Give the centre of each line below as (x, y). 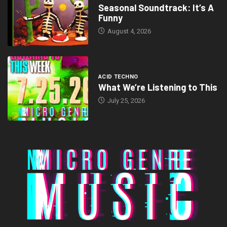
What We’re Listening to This (158, 87)
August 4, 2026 (128, 31)
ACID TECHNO (118, 77)
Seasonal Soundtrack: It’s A (156, 8)
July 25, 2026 (125, 101)
